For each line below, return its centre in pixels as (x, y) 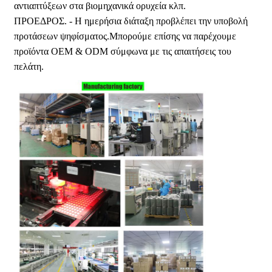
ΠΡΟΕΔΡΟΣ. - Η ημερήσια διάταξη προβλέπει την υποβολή (131, 21)
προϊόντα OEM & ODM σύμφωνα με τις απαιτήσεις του (123, 52)
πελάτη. (29, 67)
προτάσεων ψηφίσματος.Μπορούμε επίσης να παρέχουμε (125, 36)
